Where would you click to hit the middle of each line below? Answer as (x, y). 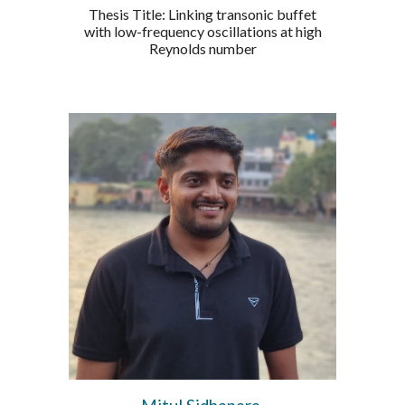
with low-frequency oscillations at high (202, 31)
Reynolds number (202, 48)
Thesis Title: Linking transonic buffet (202, 14)
